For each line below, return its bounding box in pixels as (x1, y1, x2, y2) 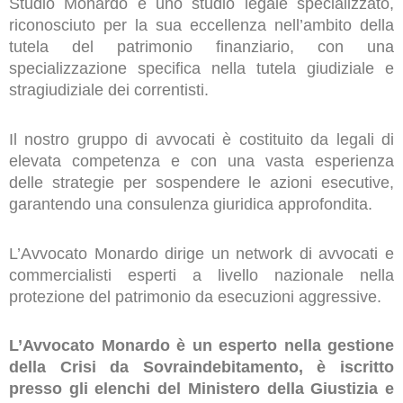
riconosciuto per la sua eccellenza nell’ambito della (9, 16, 394, 35)
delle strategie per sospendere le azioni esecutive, (9, 173, 394, 192)
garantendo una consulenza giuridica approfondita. (9, 194, 372, 213)
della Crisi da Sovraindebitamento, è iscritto (9, 358, 394, 377)
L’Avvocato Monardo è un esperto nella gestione (9, 336, 394, 355)
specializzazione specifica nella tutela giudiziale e (9, 59, 394, 78)
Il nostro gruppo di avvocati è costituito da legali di (9, 130, 394, 148)
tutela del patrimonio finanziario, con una (9, 38, 394, 57)
